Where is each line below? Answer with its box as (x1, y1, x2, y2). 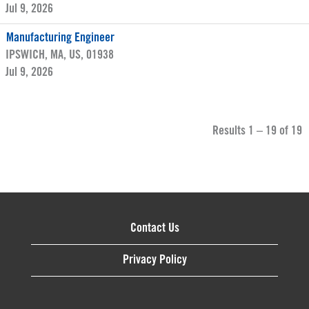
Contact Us (130, 223, 179, 234)
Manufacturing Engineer (6, 32, 114, 43)
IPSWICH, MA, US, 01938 (6, 50, 114, 61)
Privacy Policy (122, 255, 187, 266)
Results (212, 126, 248, 137)
